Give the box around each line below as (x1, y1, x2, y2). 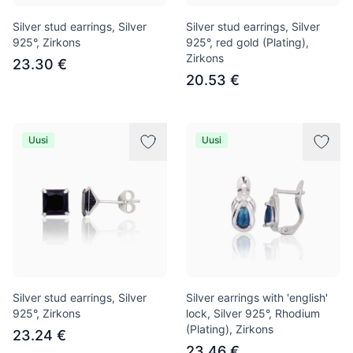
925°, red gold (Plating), (186, 35, 309, 49)
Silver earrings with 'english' (186, 291, 328, 304)
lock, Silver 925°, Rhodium (186, 307, 320, 320)
